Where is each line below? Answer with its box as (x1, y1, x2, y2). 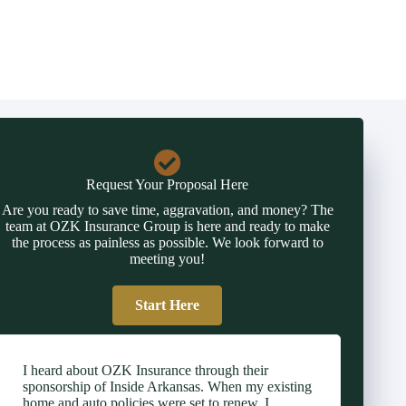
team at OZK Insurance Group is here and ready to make (5, 218, 330, 234)
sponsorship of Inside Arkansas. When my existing (22, 379, 312, 394)
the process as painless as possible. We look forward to (11, 235, 324, 250)
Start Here (135, 297, 200, 313)
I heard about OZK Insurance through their (22, 362, 268, 378)
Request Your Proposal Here (86, 177, 249, 192)
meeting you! (130, 251, 206, 266)
